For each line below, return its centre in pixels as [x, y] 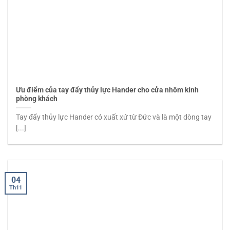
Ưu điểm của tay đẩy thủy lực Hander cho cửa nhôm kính [108, 90]
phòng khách [37, 99]
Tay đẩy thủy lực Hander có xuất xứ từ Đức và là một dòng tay [114, 117]
